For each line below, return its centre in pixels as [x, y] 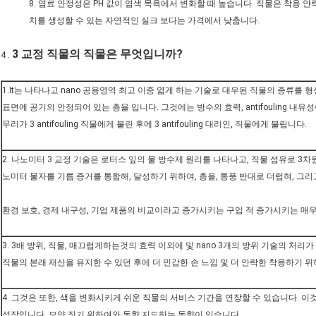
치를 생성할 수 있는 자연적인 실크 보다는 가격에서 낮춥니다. [144, 21]
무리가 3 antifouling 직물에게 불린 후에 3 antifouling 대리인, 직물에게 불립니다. [154, 124]
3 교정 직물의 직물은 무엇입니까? [97, 54]
